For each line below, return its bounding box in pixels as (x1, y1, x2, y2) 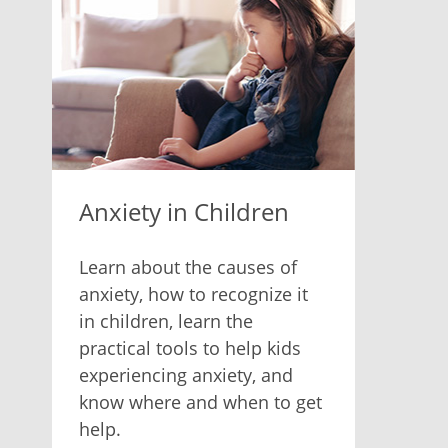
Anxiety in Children (78, 194, 289, 228)
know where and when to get (78, 389, 322, 414)
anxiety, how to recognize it (78, 281, 308, 306)
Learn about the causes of (78, 254, 297, 279)
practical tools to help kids (78, 335, 301, 360)
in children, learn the (78, 308, 253, 333)
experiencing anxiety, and (78, 362, 293, 387)
